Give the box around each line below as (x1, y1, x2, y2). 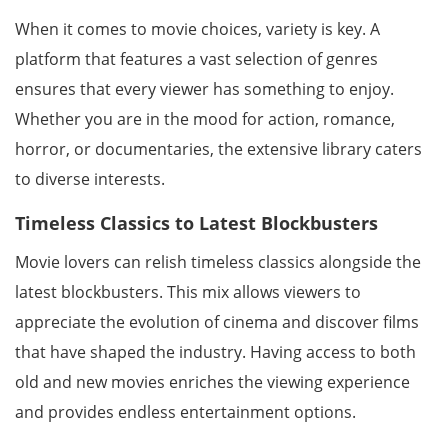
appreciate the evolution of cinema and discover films (15, 311, 419, 333)
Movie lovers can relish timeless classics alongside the (15, 251, 421, 273)
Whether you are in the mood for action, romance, (15, 108, 395, 130)
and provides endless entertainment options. (15, 401, 356, 423)
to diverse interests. (15, 168, 165, 190)
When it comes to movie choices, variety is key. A (15, 18, 380, 40)
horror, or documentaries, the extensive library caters (15, 138, 422, 160)
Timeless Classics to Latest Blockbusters (15, 211, 378, 235)
